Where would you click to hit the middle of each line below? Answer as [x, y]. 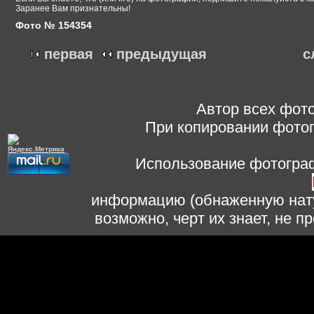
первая [69, 54]
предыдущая [162, 54]
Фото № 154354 [54, 25]
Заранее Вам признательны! [73, 9]
